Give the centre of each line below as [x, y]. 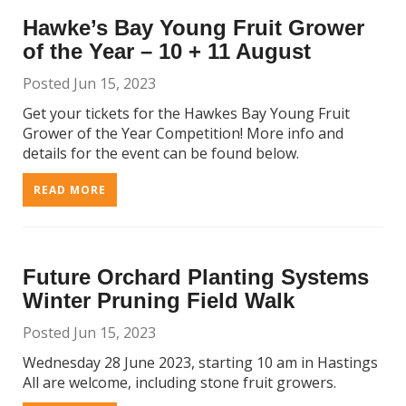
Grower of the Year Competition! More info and [183, 133]
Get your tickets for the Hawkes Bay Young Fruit [186, 113]
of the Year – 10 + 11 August [167, 51]
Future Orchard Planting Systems [196, 277]
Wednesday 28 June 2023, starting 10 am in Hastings [200, 362]
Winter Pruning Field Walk [159, 300]
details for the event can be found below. [161, 153]
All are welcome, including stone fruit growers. [179, 382]
